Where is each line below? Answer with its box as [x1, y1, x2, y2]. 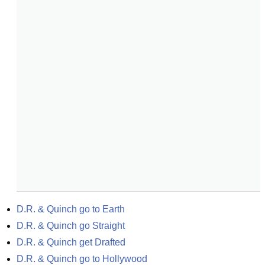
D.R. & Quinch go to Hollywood [17, 254, 147, 264]
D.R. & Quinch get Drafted [17, 237, 125, 247]
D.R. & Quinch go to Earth [17, 204, 125, 214]
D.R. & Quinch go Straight [17, 221, 125, 231]
